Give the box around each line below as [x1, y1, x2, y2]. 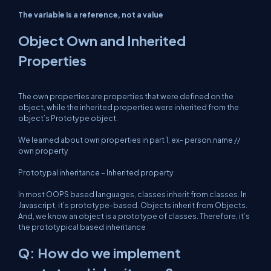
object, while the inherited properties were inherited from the [18, 102, 239, 112]
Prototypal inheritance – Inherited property [18, 168, 174, 177]
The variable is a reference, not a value [18, 10, 163, 19]
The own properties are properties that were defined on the [18, 91, 233, 101]
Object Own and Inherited [18, 32, 186, 49]
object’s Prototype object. [18, 113, 118, 123]
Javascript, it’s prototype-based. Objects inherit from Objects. [18, 200, 247, 210]
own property [18, 146, 68, 155]
